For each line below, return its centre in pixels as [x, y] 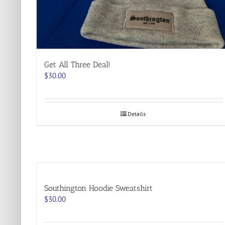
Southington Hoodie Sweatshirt [98, 188]
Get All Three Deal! [77, 65]
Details [137, 114]
